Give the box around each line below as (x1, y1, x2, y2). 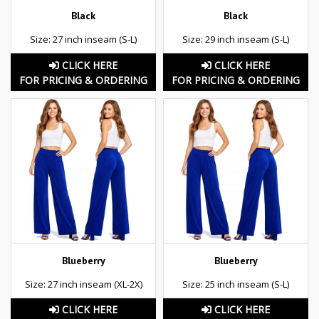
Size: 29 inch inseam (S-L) (182, 33, 289, 46)
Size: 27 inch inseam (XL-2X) (24, 277, 142, 291)
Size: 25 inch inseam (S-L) (182, 277, 289, 291)
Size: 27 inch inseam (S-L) (30, 33, 137, 46)
